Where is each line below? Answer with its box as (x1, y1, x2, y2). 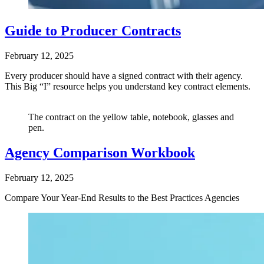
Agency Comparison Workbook (5, 144, 195, 160)
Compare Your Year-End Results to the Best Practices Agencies (5, 192, 239, 203)
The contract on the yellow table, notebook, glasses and (28, 111, 234, 122)
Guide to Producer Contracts (5, 22, 181, 38)
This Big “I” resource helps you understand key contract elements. (5, 81, 250, 91)
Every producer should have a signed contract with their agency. (5, 70, 243, 81)
